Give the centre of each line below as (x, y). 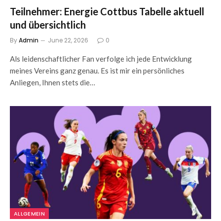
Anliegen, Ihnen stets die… (53, 82)
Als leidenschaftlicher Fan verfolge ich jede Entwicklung (101, 58)
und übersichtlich (48, 24)
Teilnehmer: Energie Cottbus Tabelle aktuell (107, 11)
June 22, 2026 (68, 40)
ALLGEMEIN (29, 214)
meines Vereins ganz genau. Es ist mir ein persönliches (97, 70)
